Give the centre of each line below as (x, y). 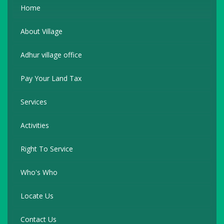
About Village (41, 31)
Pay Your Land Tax (51, 78)
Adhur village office (51, 55)
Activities (35, 125)
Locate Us (37, 196)
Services (34, 102)
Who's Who (39, 172)
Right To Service (47, 149)
